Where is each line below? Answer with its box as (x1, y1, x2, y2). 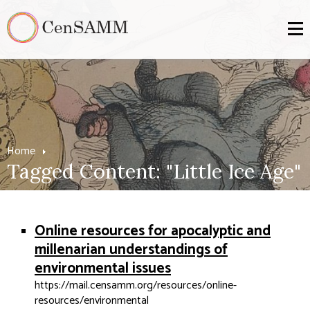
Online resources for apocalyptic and (35, 219, 271, 243)
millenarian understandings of (35, 238, 228, 262)
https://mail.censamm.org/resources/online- (35, 276, 237, 295)
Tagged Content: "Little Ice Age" (7, 158, 301, 184)
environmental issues (35, 257, 171, 280)
